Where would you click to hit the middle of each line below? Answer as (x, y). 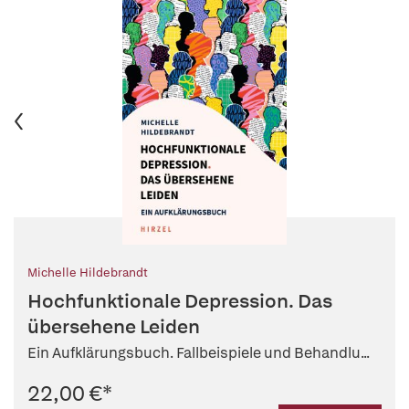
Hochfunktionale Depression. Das (180, 301)
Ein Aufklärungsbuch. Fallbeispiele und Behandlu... (199, 353)
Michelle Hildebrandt (88, 273)
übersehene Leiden (114, 327)
